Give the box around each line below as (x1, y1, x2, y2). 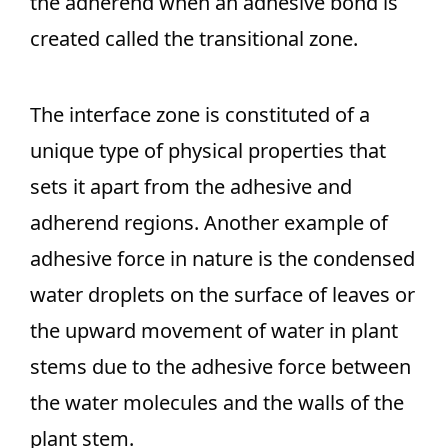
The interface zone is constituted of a (30, 101, 370, 128)
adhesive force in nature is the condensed (30, 245, 415, 272)
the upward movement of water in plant (30, 317, 398, 344)
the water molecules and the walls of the (30, 389, 404, 416)
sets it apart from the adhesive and (30, 173, 352, 200)
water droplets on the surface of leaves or (30, 281, 415, 308)
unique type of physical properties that (30, 137, 386, 164)
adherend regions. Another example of (30, 209, 388, 236)
